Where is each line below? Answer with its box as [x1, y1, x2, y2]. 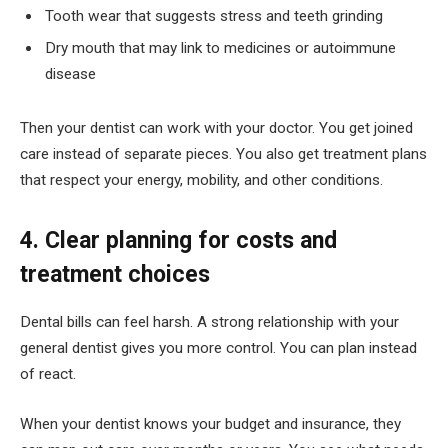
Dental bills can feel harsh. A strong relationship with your [20, 313, 399, 332]
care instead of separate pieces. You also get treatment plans [20, 144, 427, 163]
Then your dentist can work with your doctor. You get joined [20, 118, 413, 137]
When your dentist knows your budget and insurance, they [20, 414, 401, 433]
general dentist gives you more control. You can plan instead [20, 339, 417, 358]
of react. [20, 365, 76, 384]
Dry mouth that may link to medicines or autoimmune [45, 39, 396, 58]
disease [45, 65, 96, 84]
